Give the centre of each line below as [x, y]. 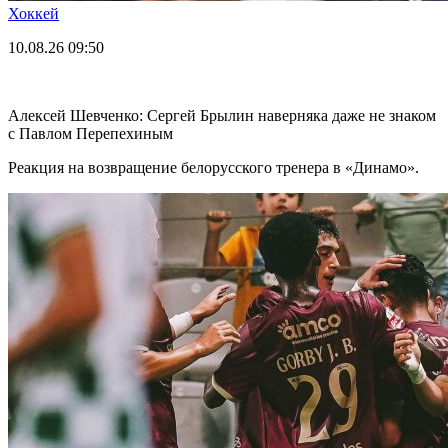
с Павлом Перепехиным [90, 133]
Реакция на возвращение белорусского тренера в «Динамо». [213, 167]
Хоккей [33, 13]
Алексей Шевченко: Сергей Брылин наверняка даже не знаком [222, 115]
